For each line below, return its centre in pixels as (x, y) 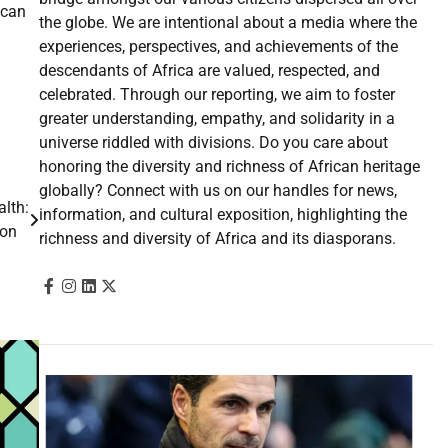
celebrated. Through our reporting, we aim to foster (216, 94)
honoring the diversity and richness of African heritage (229, 166)
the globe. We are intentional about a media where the (227, 22)
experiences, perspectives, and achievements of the (218, 46)
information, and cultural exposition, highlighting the (222, 214)
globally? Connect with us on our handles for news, (217, 190)
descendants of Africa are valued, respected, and (209, 70)
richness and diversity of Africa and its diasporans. (217, 238)
